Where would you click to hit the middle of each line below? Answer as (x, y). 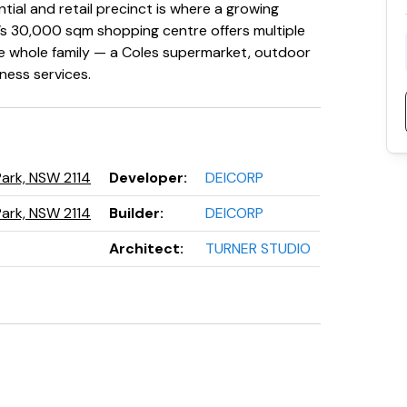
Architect (144, 248)
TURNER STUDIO (258, 248)
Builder (134, 213)
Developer (146, 178)
